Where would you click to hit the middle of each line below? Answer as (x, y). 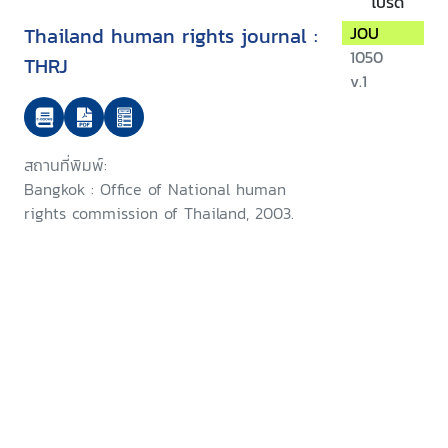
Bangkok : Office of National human (155, 189)
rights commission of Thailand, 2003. (159, 213)
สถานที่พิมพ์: (65, 165)
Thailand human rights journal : (171, 36)
